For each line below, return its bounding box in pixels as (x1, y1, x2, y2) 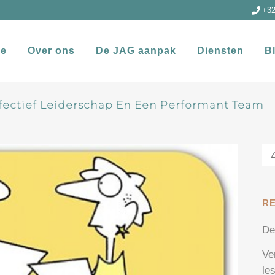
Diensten (197, 45, 244, 56)
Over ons (28, 45, 75, 56)
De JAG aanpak (96, 45, 176, 56)
